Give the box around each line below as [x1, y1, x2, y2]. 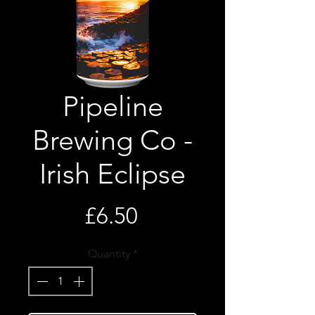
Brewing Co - [32, 122, 193, 157]
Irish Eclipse [39, 156, 186, 191]
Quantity [87, 246, 130, 260]
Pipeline [62, 89, 163, 123]
